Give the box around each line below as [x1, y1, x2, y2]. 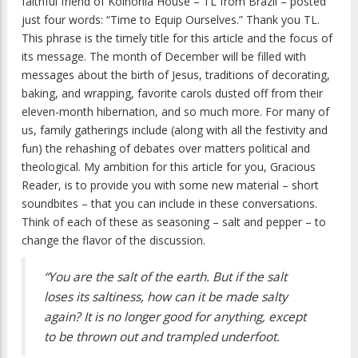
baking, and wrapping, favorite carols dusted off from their [22, 86, 323, 101]
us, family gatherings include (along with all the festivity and [22, 122, 328, 138]
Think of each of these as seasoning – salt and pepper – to [22, 214, 326, 230]
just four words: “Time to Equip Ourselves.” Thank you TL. [22, 12, 320, 28]
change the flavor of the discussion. [22, 233, 205, 249]
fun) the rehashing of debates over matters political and [22, 141, 310, 157]
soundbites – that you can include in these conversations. [22, 196, 317, 212]
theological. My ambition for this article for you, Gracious [22, 159, 316, 175]
